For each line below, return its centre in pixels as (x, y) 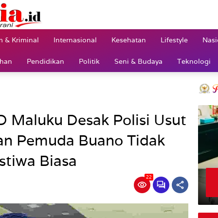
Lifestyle (174, 40)
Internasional (75, 40)
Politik (89, 61)
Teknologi (194, 61)
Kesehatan (129, 40)
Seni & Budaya (138, 61)
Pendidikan (45, 61)
